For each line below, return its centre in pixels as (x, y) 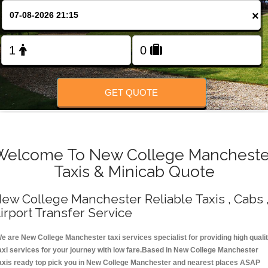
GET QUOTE (132, 92)
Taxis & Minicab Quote (134, 172)
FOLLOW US (134, 42)
